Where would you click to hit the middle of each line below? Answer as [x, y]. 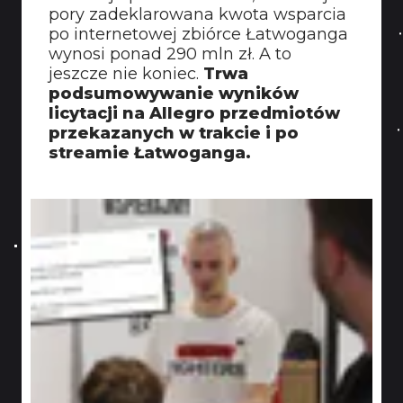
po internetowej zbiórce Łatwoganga [198, 34]
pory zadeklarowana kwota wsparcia [197, 14]
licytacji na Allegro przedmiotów [194, 113]
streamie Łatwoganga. [150, 153]
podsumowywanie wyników [174, 94]
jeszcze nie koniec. [126, 74]
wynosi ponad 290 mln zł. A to [170, 54]
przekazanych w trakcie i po [174, 133]
